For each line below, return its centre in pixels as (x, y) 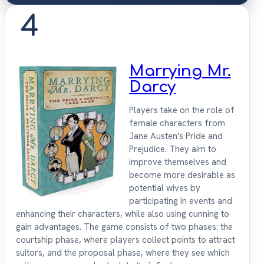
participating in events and (181, 201)
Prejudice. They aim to (173, 149)
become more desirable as (182, 175)
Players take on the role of (182, 110)
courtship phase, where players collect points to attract (126, 240)
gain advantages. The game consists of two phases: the (124, 227)
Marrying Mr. (180, 71)
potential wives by (165, 188)
